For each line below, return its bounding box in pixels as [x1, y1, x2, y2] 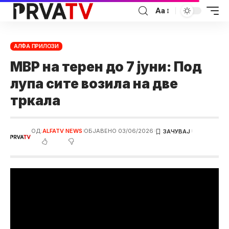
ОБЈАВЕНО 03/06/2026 [84, 127, 154, 134]
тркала [10, 93, 60, 108]
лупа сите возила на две [10, 76, 178, 91]
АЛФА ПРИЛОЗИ [14, 42, 59, 50]
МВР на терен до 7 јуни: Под [10, 59, 202, 75]
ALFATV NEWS [42, 127, 82, 134]
